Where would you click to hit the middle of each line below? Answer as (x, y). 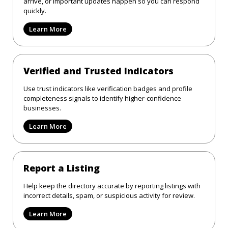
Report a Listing (62, 168)
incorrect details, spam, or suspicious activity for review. (109, 195)
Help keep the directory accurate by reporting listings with (112, 186)
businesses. (42, 108)
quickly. (35, 10)
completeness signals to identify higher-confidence (102, 98)
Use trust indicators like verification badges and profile (108, 88)
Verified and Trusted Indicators (98, 70)
